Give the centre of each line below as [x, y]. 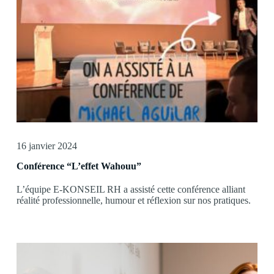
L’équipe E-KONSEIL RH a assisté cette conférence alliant [131, 190]
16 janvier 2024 [46, 146]
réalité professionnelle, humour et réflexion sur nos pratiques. [133, 201]
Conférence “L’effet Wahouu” [79, 166]
